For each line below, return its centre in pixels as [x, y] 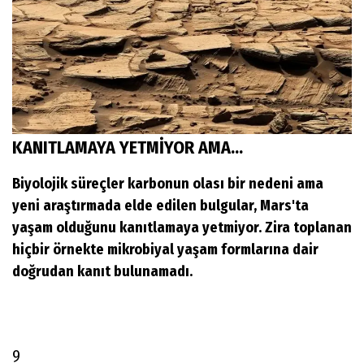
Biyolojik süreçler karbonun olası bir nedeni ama [168, 183]
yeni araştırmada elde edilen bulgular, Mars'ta [160, 205]
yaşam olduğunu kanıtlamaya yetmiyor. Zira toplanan [182, 227]
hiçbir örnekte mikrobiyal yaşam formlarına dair [165, 249]
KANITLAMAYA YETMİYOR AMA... [130, 147]
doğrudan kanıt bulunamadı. [102, 271]
